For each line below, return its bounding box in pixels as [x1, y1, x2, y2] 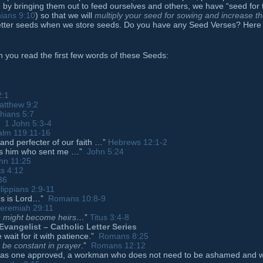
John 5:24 [87, 147, 124, 157]
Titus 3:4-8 [90, 213, 129, 222]
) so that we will [35, 11, 95, 21]
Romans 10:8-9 [48, 194, 106, 204]
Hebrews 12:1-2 [108, 137, 167, 147]
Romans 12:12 [91, 241, 146, 251]
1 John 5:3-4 [5, 119, 52, 129]
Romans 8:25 [99, 231, 149, 241]
